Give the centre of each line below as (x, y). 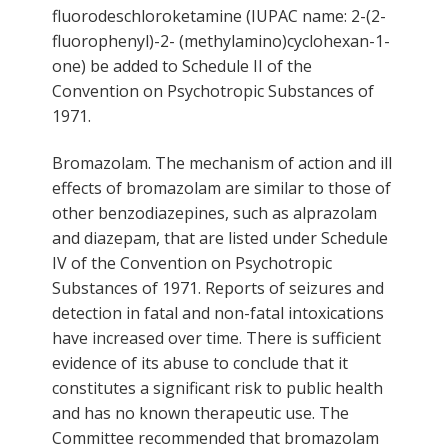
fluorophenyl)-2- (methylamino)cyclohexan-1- (221, 40)
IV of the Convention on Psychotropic (192, 262)
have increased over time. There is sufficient (216, 337)
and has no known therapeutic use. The (200, 412)
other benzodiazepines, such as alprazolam (214, 212)
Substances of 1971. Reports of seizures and (218, 287)
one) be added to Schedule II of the (182, 65)
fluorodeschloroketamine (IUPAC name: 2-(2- (219, 15)
